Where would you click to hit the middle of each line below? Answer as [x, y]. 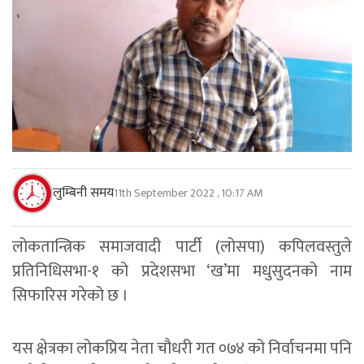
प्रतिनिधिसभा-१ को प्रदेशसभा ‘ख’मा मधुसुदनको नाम [182, 271]
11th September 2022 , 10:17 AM [188, 193]
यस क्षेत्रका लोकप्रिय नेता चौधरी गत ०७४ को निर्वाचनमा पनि [182, 348]
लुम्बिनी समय [83, 193]
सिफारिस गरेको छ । [70, 295]
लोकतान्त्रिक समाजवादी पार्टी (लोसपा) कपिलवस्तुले [182, 247]
